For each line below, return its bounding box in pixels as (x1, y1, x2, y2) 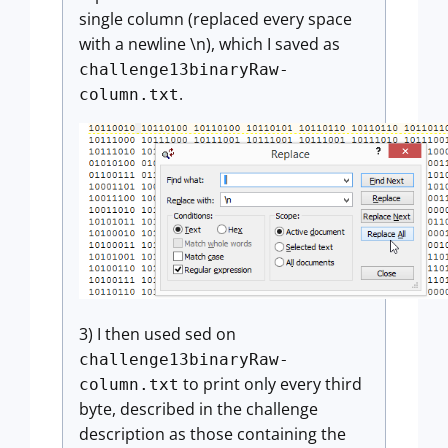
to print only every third (179, 373, 362, 396)
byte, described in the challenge (79, 398, 318, 421)
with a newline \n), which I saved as (79, 33, 340, 56)
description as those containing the (79, 423, 346, 446)
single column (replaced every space (79, 8, 352, 31)
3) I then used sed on (79, 323, 236, 346)
